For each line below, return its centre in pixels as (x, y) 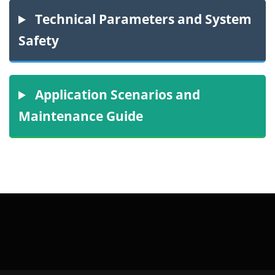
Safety (39, 41)
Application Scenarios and (116, 95)
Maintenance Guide (81, 116)
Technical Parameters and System (142, 19)
